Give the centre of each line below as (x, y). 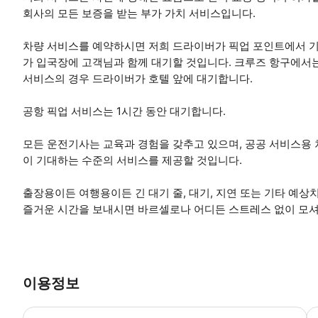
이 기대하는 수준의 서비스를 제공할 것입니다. (132, 160)
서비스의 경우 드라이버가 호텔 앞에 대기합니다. (138, 78)
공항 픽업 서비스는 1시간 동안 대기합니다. (124, 111)
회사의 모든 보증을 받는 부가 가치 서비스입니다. (139, 13)
